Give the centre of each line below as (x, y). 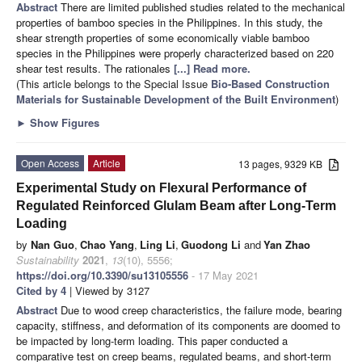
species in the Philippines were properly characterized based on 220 (175, 53)
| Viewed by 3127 (108, 290)
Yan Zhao (287, 244)
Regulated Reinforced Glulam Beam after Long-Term (176, 205)
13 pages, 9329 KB (284, 163)
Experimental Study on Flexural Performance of (161, 187)
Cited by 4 (41, 290)
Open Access (50, 162)
